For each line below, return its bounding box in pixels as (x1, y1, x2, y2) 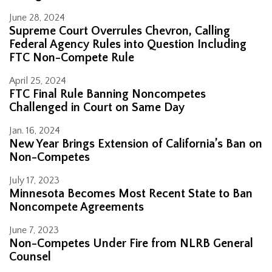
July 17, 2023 (9, 175, 59, 186)
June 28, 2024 (9, 12, 65, 24)
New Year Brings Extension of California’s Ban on (9, 137, 262, 151)
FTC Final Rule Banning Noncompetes (9, 87, 206, 101)
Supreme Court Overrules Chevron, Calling (9, 24, 230, 38)
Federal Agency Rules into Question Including (9, 38, 246, 52)
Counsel (9, 250, 51, 264)
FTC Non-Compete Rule (9, 51, 134, 65)
